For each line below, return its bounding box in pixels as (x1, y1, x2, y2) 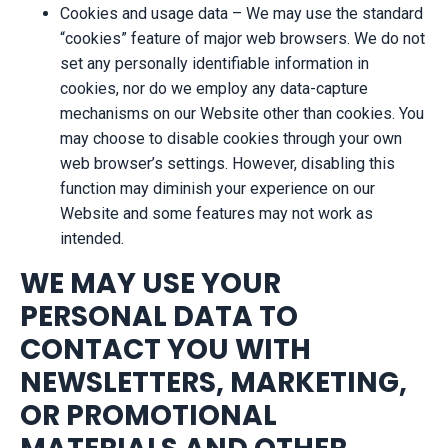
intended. (60, 228, 124, 248)
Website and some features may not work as (60, 203, 373, 223)
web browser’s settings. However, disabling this (60, 153, 395, 173)
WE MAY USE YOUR (20, 263, 281, 303)
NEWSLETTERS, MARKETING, (20, 362, 407, 402)
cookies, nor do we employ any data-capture (60, 78, 368, 98)
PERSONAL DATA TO (20, 296, 298, 336)
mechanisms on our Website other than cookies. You (60, 103, 424, 123)
